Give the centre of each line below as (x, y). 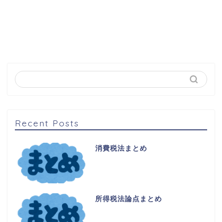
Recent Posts (47, 123)
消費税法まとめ (121, 149)
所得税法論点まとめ (128, 199)
